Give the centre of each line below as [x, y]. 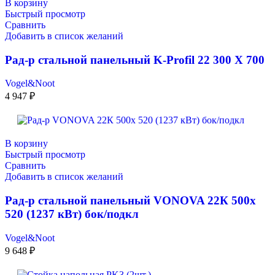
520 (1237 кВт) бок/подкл [72, 214]
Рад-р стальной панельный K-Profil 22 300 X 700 [135, 60]
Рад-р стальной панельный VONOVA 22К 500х [130, 201]
